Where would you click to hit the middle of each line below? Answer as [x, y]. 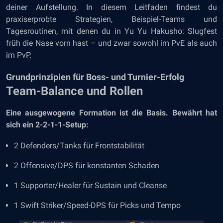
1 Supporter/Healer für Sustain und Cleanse [90, 185]
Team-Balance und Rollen [74, 91]
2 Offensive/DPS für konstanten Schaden [87, 166]
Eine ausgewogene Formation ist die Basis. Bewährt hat [111, 113]
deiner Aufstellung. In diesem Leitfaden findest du [111, 7]
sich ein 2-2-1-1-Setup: [47, 125]
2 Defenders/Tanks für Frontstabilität [79, 146]
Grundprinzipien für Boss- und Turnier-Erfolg [95, 77]
